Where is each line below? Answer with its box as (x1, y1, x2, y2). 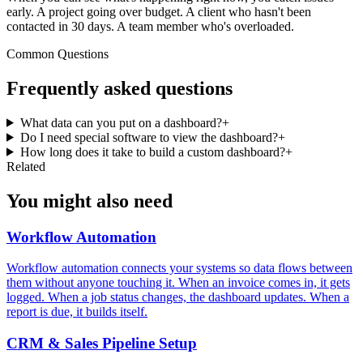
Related (6, 159, 45, 173)
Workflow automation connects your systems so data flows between (6, 261, 352, 275)
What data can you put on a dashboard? (19, 115, 222, 130)
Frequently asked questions (6, 77, 233, 99)
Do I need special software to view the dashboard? (19, 130, 278, 144)
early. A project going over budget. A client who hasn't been (6, 5, 311, 19)
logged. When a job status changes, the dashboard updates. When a (6, 290, 349, 305)
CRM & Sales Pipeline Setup (6, 335, 197, 352)
